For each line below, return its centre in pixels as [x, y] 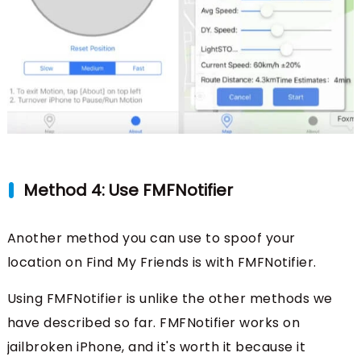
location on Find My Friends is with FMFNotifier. [162, 263]
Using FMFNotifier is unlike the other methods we [170, 299]
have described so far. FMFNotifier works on [154, 323]
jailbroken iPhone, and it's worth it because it [156, 347]
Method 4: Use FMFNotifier [128, 191]
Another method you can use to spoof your [151, 239]
